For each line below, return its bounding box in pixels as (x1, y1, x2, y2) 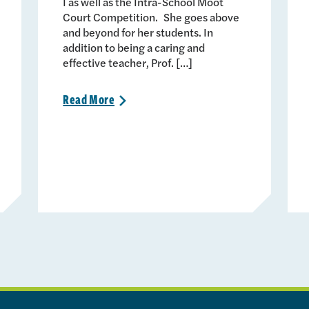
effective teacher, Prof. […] (63, 54, 193, 70)
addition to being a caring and (63, 39, 206, 55)
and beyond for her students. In (63, 23, 214, 40)
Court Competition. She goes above (63, 8, 240, 25)
